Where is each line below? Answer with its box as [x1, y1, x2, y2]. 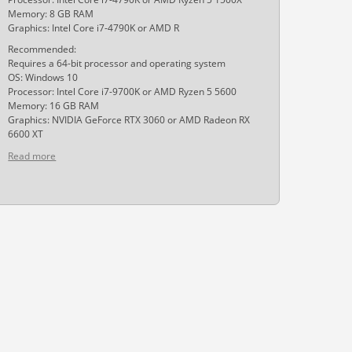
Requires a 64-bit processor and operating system [8, 57, 226, 70]
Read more [8, 149, 57, 163]
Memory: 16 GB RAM [8, 99, 100, 112]
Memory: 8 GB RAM [8, 7, 94, 20]
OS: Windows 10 [8, 71, 79, 84]
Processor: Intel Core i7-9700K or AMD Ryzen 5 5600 [8, 85, 237, 98]
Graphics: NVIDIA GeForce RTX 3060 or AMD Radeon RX [8, 113, 251, 126]
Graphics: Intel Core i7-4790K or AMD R [8, 21, 180, 35]
